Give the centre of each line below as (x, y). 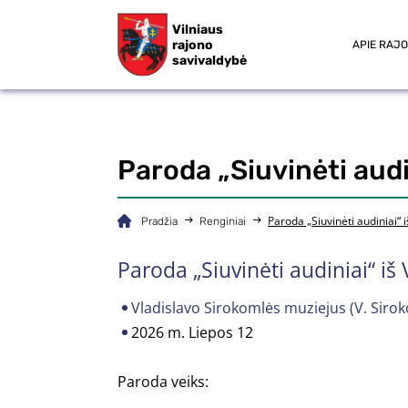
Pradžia (159, 221)
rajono (193, 45)
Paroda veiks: (163, 382)
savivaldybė (209, 60)
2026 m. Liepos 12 (192, 332)
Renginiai (223, 221)
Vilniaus (198, 29)
